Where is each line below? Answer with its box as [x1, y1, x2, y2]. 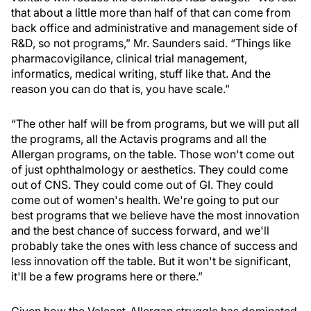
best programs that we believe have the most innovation [11, 208, 299, 222]
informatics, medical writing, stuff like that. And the [11, 67, 271, 81]
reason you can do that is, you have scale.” [11, 82, 230, 96]
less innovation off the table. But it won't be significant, [11, 254, 291, 268]
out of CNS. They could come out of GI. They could [11, 178, 274, 192]
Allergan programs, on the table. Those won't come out [11, 147, 294, 161]
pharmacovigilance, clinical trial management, [11, 51, 247, 65]
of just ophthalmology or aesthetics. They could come [11, 162, 288, 176]
